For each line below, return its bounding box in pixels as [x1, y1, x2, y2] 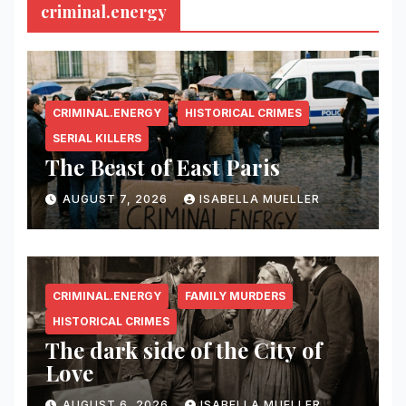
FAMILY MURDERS [185, 288, 285, 303]
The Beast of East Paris [45, 151, 280, 181]
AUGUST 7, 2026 [63, 192, 171, 207]
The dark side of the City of [45, 334, 322, 364]
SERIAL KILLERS [53, 130, 141, 145]
